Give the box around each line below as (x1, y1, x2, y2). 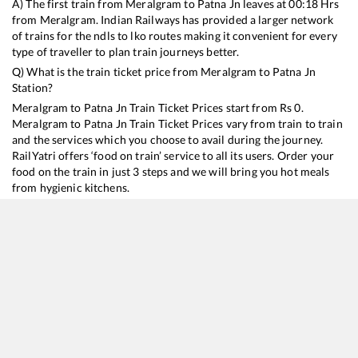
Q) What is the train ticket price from (12, 64, 201, 78)
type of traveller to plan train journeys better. (12, 44, 240, 58)
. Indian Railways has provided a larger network (95, 12, 334, 26)
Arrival (241, 285, 270, 298)
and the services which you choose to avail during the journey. (12, 132, 324, 146)
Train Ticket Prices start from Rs (126, 100, 295, 114)
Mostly (294, 315, 325, 328)
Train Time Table (141, 246, 241, 262)
